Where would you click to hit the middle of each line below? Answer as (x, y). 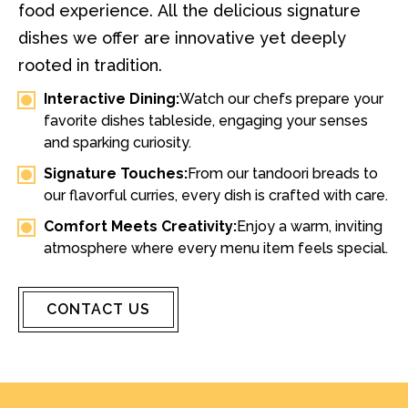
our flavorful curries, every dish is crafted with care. (216, 195)
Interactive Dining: (112, 99)
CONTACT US (99, 309)
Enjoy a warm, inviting (310, 226)
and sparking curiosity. (118, 143)
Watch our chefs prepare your (282, 99)
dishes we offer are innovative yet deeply (183, 38)
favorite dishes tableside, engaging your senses (206, 121)
